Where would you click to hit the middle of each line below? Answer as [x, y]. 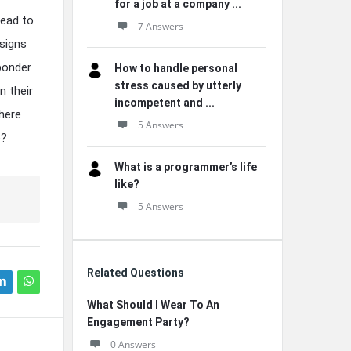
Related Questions [136, 273]
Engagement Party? [138, 322]
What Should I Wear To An [153, 305]
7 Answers [161, 26]
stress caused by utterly [178, 85]
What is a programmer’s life [186, 167]
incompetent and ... [165, 103]
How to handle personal [176, 68]
